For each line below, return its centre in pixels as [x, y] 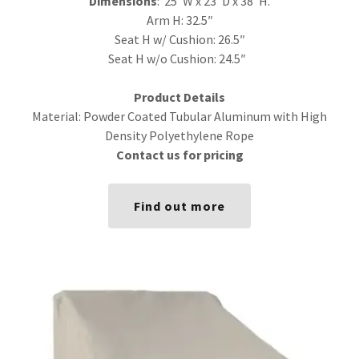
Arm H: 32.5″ [179, 20]
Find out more [179, 206]
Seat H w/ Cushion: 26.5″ [179, 39]
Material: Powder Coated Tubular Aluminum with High [179, 116]
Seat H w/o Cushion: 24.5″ [179, 58]
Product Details [179, 97]
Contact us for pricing [179, 155]
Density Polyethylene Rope [179, 135]
